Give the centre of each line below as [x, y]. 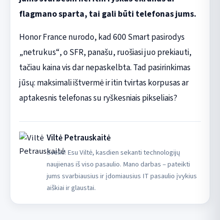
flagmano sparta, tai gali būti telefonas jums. [108, 14]
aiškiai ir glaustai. [71, 188]
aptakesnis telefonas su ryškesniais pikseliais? [98, 98]
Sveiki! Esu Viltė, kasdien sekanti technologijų [113, 152]
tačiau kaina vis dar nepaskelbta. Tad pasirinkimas [105, 67]
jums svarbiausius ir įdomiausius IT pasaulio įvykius [122, 176]
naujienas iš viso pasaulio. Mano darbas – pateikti [118, 164]
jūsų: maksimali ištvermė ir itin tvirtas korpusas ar [104, 82]
